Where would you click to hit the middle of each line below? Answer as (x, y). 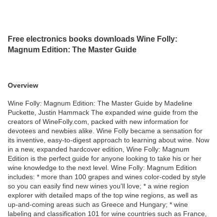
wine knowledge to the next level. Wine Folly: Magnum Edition (102, 168)
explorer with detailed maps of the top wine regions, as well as (103, 195)
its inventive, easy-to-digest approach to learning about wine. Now (108, 140)
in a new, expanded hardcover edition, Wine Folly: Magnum (99, 149)
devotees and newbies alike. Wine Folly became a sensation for (105, 131)
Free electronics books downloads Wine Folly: (93, 39)
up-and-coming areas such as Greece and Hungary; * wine (98, 205)
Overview (23, 85)
